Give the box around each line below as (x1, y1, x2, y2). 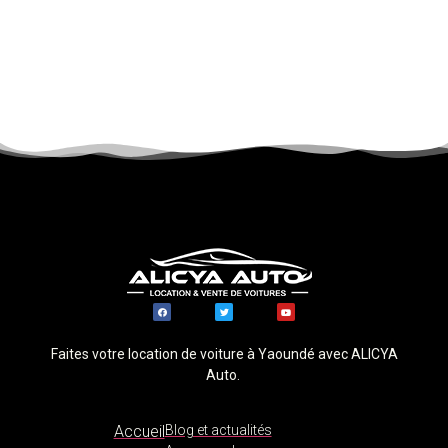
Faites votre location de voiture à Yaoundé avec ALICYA (50, 345, 398, 362)
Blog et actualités (164, 421, 272, 438)
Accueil (113, 421, 165, 441)
